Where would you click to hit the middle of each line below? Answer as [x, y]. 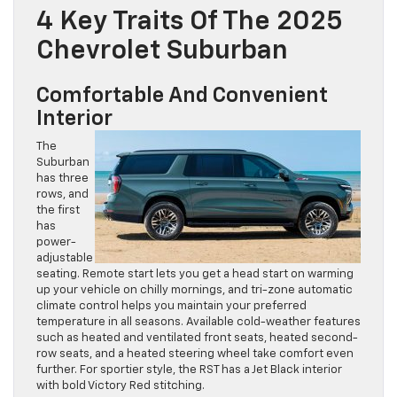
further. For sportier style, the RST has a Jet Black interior [189, 370]
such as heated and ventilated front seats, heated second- [197, 339]
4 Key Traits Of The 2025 [190, 23]
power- [56, 243]
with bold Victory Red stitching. [121, 386]
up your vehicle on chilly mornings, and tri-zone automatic [195, 291]
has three [62, 179]
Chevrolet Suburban [162, 52]
